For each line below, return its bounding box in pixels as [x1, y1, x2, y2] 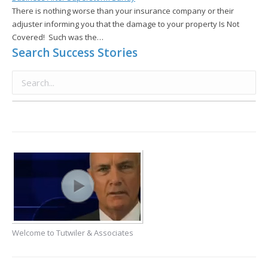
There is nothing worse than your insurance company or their [12, 5, 234, 17]
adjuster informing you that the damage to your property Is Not [12, 19, 239, 30]
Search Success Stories [12, 45, 138, 61]
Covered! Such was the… [12, 32, 103, 43]
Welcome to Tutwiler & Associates [12, 227, 133, 239]
